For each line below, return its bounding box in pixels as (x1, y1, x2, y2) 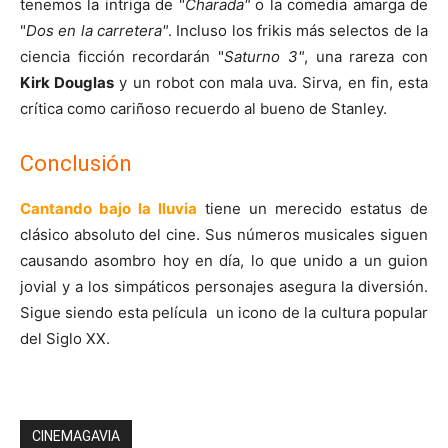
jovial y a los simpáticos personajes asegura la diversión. (20, 276, 428, 296)
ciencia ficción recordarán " (20, 46, 225, 66)
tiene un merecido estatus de (197, 198, 428, 218)
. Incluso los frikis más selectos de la (167, 20, 429, 40)
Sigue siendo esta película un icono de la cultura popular (20, 302, 428, 322)
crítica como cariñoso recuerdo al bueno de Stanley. (20, 98, 387, 118)
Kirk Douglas (20, 72, 115, 92)
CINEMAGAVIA (32, 427, 120, 444)
